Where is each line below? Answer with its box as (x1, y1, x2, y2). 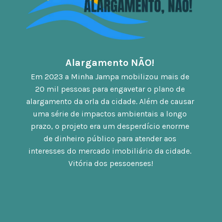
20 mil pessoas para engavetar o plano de (35, 84, 185, 94)
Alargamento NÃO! (65, 56, 157, 68)
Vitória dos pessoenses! (68, 158, 154, 168)
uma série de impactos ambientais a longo (33, 109, 187, 118)
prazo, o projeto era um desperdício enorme (30, 121, 189, 131)
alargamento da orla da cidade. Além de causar (26, 96, 195, 106)
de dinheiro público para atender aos (43, 133, 176, 143)
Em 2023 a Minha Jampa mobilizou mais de (30, 71, 189, 81)
